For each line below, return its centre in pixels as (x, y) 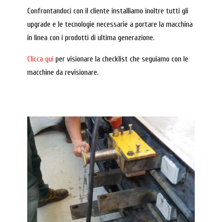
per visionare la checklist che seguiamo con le (121, 59)
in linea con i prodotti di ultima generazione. (91, 38)
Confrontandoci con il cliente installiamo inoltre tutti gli (108, 11)
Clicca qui (40, 59)
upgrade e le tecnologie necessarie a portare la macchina (110, 25)
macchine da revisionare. (63, 73)
